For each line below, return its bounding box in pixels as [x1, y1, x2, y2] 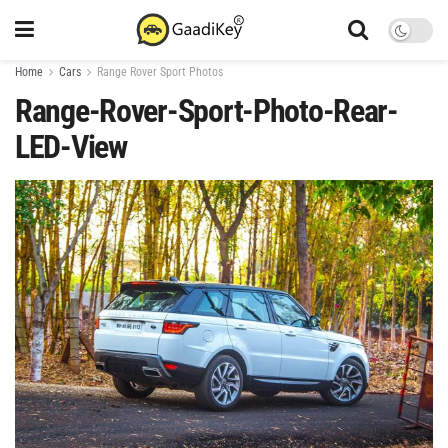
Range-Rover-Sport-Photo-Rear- [15, 92, 398, 130]
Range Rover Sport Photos [97, 65, 223, 79]
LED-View [15, 128, 127, 166]
